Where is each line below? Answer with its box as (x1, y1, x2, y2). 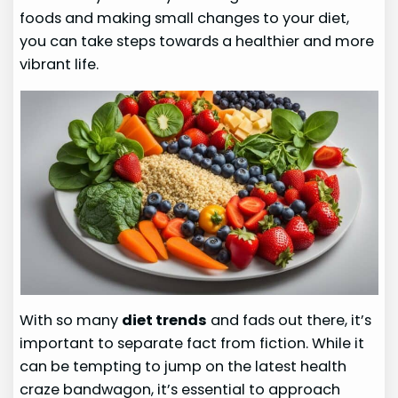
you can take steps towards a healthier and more (20, 30, 375, 52)
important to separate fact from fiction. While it (20, 333, 365, 354)
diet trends (122, 310, 208, 331)
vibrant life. (20, 53, 99, 75)
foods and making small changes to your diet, (20, 7, 350, 28)
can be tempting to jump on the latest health (20, 356, 347, 378)
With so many (20, 310, 123, 331)
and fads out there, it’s (207, 310, 372, 331)
